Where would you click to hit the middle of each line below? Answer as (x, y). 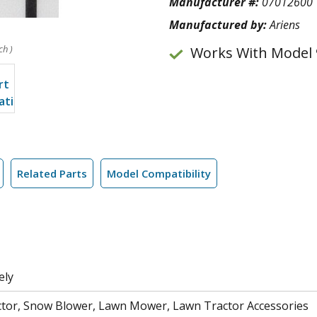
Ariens (285, 25)
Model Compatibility (159, 173)
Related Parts (52, 173)
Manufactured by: (219, 25)
